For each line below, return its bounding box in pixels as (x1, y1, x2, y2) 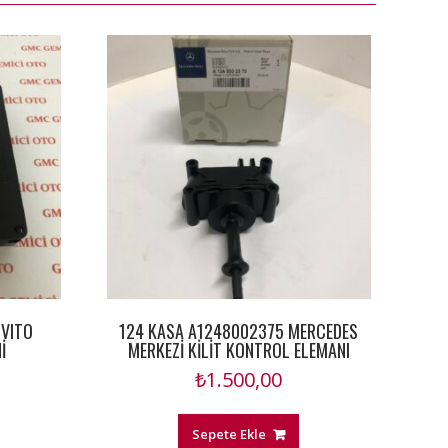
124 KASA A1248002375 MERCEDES (119, 318, 359, 345)
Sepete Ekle (192, 425, 267, 444)
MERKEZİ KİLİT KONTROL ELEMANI (127, 337, 350, 364)
